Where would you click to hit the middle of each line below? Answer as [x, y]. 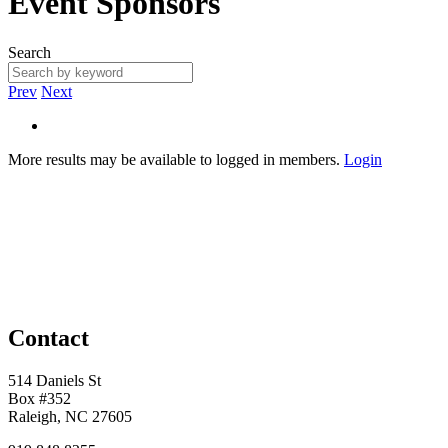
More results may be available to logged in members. [176, 159]
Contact [48, 337]
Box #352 [39, 398]
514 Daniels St [54, 380]
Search [29, 52]
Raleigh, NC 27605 [70, 416]
